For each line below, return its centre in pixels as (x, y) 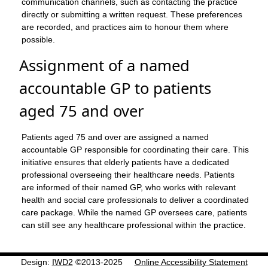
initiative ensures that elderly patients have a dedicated (125, 162)
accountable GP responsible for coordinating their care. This (135, 150)
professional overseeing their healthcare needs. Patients (128, 175)
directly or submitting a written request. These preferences (132, 15)
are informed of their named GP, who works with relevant (129, 188)
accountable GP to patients (115, 89)
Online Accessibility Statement (191, 262)
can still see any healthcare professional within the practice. (134, 225)
